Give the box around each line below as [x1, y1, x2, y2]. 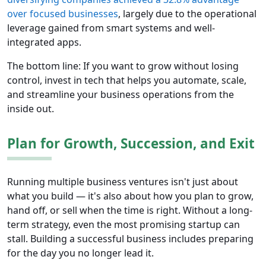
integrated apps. [7, 36, 81, 49]
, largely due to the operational [118, 7, 256, 21]
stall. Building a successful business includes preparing [7, 232, 254, 246]
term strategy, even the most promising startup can [7, 218, 240, 232]
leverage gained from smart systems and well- [7, 21, 215, 35]
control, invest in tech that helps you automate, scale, [7, 74, 246, 87]
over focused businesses [7, 7, 118, 21]
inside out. [7, 102, 54, 116]
